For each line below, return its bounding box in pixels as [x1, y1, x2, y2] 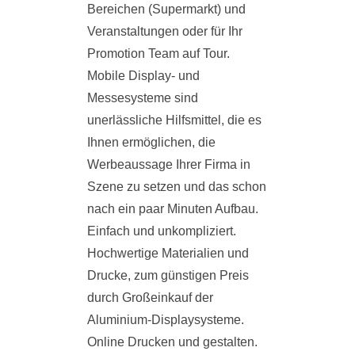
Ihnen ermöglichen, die [87, 136, 216, 150]
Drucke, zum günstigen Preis [87, 269, 249, 283]
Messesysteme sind [87, 91, 198, 105]
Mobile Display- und [87, 69, 200, 83]
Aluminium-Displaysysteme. [87, 313, 244, 327]
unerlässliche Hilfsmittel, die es [87, 113, 261, 128]
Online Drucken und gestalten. [87, 335, 258, 349]
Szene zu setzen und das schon [87, 180, 266, 194]
